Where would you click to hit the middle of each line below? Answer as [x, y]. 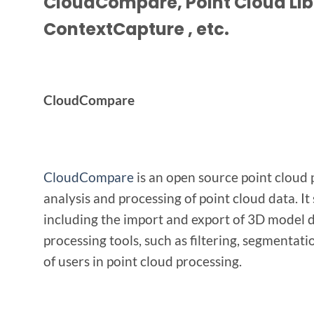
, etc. [207, 29]
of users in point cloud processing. [143, 261]
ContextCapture [114, 29]
